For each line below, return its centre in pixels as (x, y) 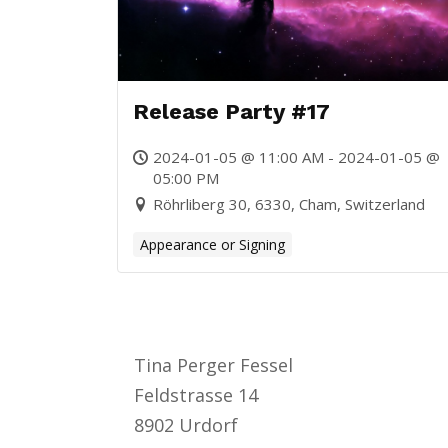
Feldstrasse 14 (196, 394)
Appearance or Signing (212, 244)
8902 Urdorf (186, 424)
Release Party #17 (231, 111)
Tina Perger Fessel (214, 364)
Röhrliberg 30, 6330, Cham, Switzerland (289, 204)
